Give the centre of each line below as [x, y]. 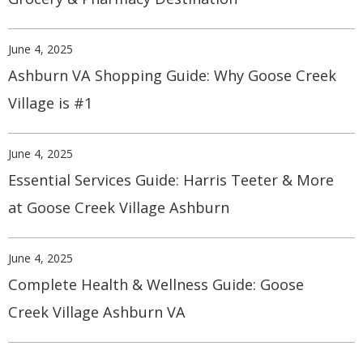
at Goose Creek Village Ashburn [119, 208]
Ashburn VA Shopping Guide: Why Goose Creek [172, 76]
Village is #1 [50, 103]
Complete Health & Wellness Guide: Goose [156, 285]
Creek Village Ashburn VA [97, 312]
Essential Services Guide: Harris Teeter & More [171, 180]
